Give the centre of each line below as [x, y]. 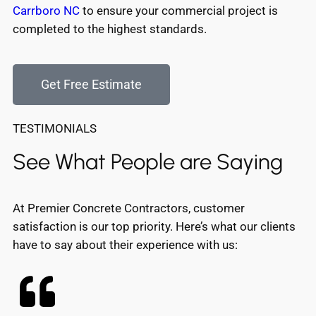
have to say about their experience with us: [125, 244]
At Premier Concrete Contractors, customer [129, 208]
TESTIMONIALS [55, 129]
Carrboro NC [46, 11]
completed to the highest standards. [110, 29]
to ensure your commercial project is [179, 11]
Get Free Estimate [91, 85]
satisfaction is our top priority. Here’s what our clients [154, 226]
